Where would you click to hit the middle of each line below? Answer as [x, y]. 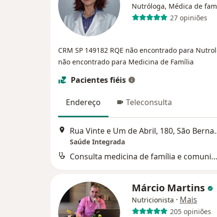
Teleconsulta [149, 102]
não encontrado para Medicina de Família [126, 62]
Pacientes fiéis [98, 80]
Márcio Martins [170, 188]
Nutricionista [153, 200]
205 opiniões [190, 211]
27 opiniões [188, 17]
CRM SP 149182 [84, 50]
